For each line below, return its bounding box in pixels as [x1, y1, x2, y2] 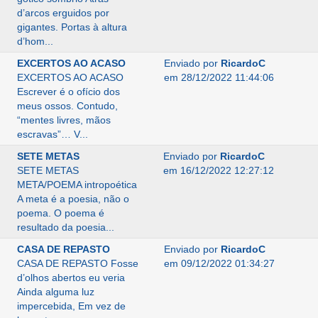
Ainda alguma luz [16, 286, 94, 297]
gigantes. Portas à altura [16, 21, 127, 33]
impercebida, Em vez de [16, 300, 126, 312]
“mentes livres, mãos [16, 114, 111, 126]
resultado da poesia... [16, 221, 114, 233]
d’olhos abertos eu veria [16, 272, 125, 283]
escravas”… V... [16, 128, 88, 140]
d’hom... [16, 35, 53, 47]
